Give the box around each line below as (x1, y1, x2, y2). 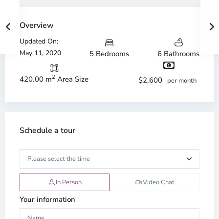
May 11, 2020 (20, 48, 61, 58)
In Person (55, 177, 82, 187)
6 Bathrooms (157, 48, 199, 59)
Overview (20, 20, 54, 31)
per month (167, 76, 197, 85)
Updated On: (20, 37, 58, 46)
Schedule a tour (20, 125, 75, 136)
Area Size (55, 74, 88, 84)
